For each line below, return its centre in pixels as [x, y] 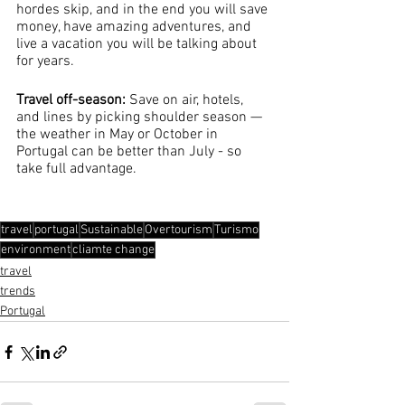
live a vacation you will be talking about [138, 44]
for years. [47, 61]
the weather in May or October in [119, 135]
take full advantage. [76, 169]
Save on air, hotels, [188, 100]
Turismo [236, 230]
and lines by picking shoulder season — [141, 118]
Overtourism [179, 230]
